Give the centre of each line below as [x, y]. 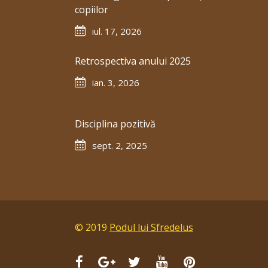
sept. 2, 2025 [120, 146]
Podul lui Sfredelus [151, 228]
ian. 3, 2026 [116, 83]
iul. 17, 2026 [117, 31]
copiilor [92, 10]
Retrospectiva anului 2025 [133, 61]
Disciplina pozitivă [115, 124]
